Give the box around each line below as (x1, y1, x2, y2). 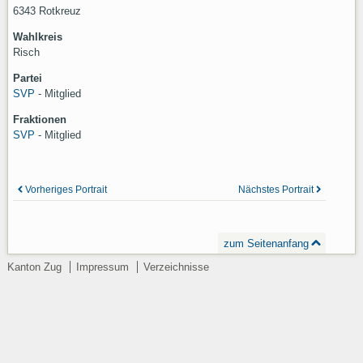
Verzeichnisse (143, 261, 209, 274)
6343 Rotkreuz (12, 5, 81, 17)
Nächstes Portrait (238, 184, 314, 196)
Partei (12, 72, 42, 84)
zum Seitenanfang (223, 237, 309, 250)
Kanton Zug (6, 261, 62, 274)
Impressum (75, 261, 129, 274)
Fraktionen (12, 113, 66, 126)
